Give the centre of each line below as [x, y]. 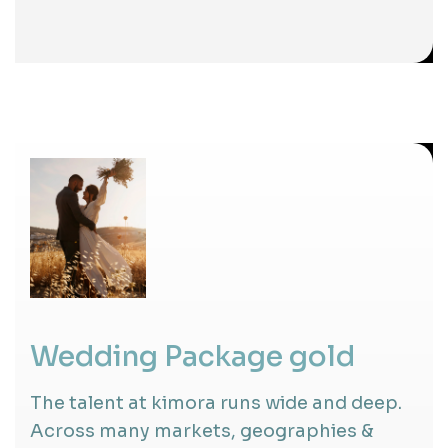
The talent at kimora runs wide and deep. [216, 402]
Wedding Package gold [192, 356]
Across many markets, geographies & [202, 430]
